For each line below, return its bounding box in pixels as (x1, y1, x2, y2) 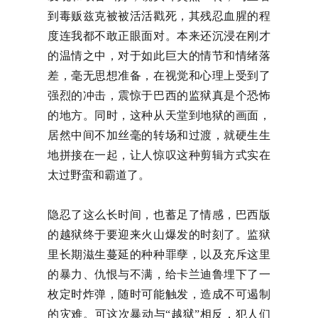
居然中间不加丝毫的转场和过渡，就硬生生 (48, 129, 270, 141)
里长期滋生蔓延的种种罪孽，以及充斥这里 (48, 248, 270, 261)
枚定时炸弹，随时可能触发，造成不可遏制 (48, 288, 270, 300)
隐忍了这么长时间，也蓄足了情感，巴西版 (48, 209, 270, 221)
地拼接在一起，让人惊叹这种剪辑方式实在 (48, 149, 270, 161)
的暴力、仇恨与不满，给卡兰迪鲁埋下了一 (48, 268, 270, 280)
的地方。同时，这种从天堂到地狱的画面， (48, 109, 270, 121)
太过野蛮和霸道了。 (48, 169, 150, 181)
